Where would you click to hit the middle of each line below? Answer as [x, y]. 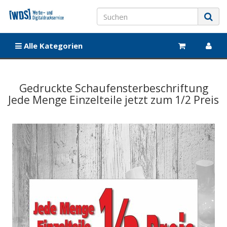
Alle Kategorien [52, 46]
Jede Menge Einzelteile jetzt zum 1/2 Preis [113, 100]
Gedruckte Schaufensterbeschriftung [113, 88]
